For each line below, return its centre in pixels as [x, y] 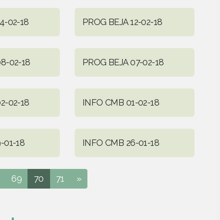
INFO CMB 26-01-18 [121, 142]
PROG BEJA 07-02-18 [123, 62]
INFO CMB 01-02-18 [121, 102]
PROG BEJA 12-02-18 [122, 22]
